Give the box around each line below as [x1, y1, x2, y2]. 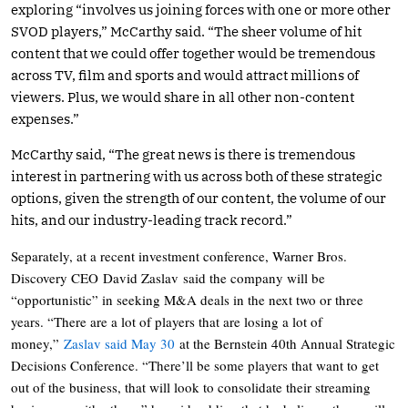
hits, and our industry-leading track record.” [11, 210, 292, 229]
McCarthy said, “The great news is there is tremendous [11, 145, 355, 163]
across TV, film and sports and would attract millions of [11, 66, 359, 84]
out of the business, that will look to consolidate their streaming [11, 377, 371, 396]
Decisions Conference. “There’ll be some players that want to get [11, 355, 379, 374]
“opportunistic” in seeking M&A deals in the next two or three [11, 290, 363, 309]
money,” [11, 333, 64, 352]
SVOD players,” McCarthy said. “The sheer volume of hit [11, 22, 362, 40]
